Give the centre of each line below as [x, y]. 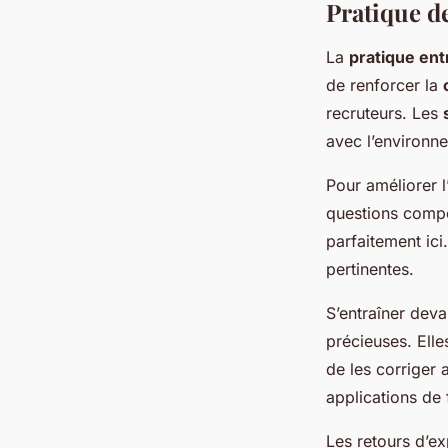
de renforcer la [384, 85]
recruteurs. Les [384, 113]
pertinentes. [370, 269]
